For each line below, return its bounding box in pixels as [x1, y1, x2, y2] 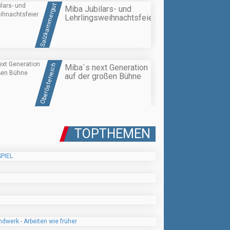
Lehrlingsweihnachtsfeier [65, 12, 156, 23]
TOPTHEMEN [74, 126, 150, 142]
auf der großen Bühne [65, 71, 141, 82]
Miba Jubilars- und [65, 4, 131, 14]
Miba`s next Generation [65, 63, 148, 73]
